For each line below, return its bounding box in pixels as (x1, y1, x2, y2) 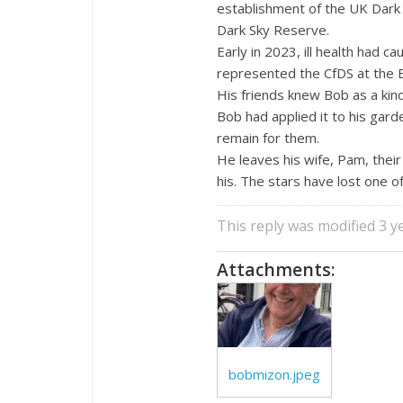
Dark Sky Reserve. (217, 20, 329, 39)
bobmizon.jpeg (228, 364, 320, 383)
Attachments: (217, 256, 336, 282)
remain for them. (217, 128, 319, 147)
